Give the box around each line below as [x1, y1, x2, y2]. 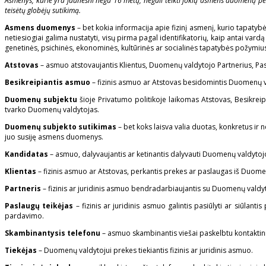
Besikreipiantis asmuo [5, 77, 90, 88]
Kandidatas [5, 149, 50, 160]
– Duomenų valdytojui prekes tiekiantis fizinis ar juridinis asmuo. [39, 245, 253, 256]
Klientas [5, 166, 38, 177]
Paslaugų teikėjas [5, 201, 74, 211]
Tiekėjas [5, 245, 39, 256]
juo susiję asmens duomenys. [5, 132, 103, 142]
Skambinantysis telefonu [5, 228, 102, 239]
